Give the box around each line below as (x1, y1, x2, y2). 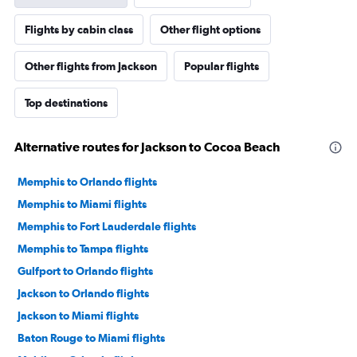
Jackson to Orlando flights (18, 286, 149, 300)
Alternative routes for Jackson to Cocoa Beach (14, 139, 280, 154)
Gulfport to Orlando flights (18, 264, 153, 277)
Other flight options (160, 22, 261, 36)
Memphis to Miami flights (18, 197, 147, 210)
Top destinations (25, 96, 108, 109)
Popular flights (184, 59, 259, 73)
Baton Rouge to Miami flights (18, 331, 165, 344)
